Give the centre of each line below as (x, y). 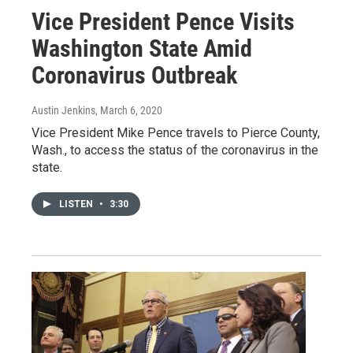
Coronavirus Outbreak (134, 75)
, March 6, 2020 (129, 110)
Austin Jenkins (63, 110)
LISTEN (77, 204)
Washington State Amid (142, 48)
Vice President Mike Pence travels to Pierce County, (176, 132)
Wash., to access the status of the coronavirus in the (175, 150)
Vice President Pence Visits (163, 21)
